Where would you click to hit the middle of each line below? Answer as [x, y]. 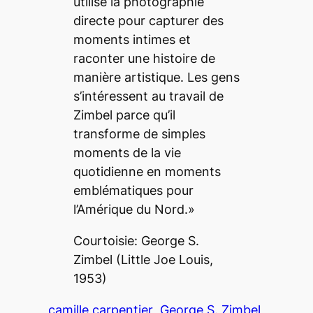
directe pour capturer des [148, 21]
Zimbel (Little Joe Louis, [143, 260]
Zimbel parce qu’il [124, 115]
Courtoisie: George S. [136, 241]
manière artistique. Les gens [156, 78]
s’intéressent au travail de [148, 96]
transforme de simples [139, 134]
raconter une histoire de [144, 59]
